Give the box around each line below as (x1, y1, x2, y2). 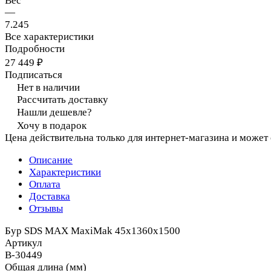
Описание (29, 154, 73, 166)
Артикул (5, 237, 42, 249)
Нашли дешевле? (17, 106, 92, 118)
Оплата (29, 178, 60, 190)
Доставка (29, 190, 70, 202)
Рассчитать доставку (17, 93, 108, 105)
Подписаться (5, 68, 62, 80)
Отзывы (29, 202, 63, 214)
